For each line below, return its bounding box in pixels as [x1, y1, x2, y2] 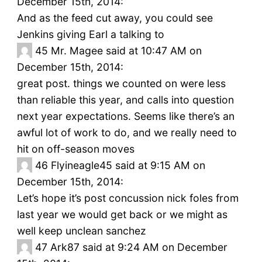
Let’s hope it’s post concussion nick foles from [16, 192, 239, 205]
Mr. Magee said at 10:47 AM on [50, 44, 202, 57]
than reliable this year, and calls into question [16, 94, 234, 106]
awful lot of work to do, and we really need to [16, 126, 237, 139]
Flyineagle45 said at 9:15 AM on [50, 159, 205, 172]
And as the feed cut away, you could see [16, 12, 213, 25]
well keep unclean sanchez [16, 225, 146, 237]
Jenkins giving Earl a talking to [16, 28, 164, 41]
